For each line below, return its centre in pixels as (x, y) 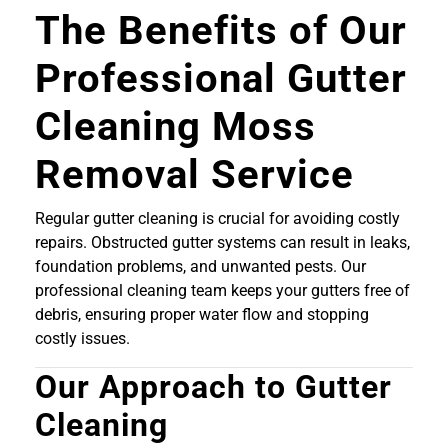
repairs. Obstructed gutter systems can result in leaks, (222, 243)
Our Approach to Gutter (213, 387)
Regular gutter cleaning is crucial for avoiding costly (217, 219)
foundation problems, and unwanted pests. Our (200, 267)
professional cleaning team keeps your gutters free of (222, 291)
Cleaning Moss (175, 127)
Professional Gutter (221, 79)
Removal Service (194, 175)
